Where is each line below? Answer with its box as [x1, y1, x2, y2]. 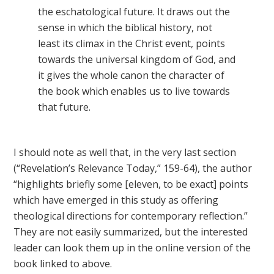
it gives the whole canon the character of [38, 68, 225, 82]
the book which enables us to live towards [38, 84, 231, 98]
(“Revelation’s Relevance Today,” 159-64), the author [13, 161, 253, 175]
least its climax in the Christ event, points [38, 37, 226, 50]
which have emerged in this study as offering [13, 193, 219, 207]
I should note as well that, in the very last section [13, 146, 237, 159]
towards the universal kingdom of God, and [38, 53, 236, 66]
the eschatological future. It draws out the [38, 5, 231, 18]
